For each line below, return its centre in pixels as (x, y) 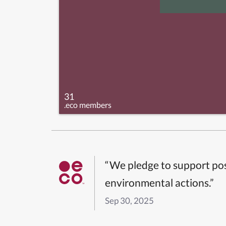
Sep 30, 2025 (129, 200)
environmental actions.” (159, 182)
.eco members (88, 104)
